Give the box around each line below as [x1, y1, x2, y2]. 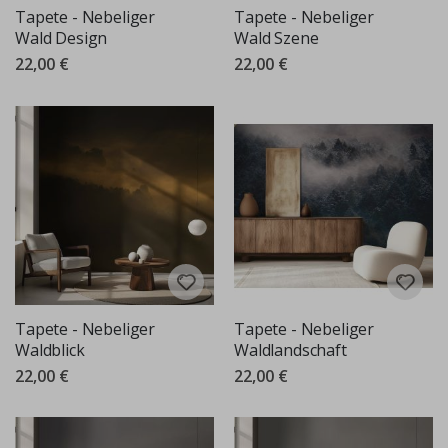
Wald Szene [234, 27, 319, 50]
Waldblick [15, 339, 85, 362]
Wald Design [15, 27, 108, 50]
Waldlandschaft [234, 339, 347, 362]
